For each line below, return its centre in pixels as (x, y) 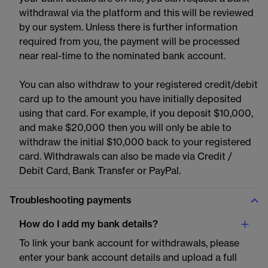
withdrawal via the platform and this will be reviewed (136, 13)
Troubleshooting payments (71, 200)
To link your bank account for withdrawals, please (129, 243)
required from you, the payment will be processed (130, 42)
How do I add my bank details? (89, 224)
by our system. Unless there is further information (128, 28)
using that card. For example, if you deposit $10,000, (136, 114)
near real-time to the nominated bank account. (122, 56)
